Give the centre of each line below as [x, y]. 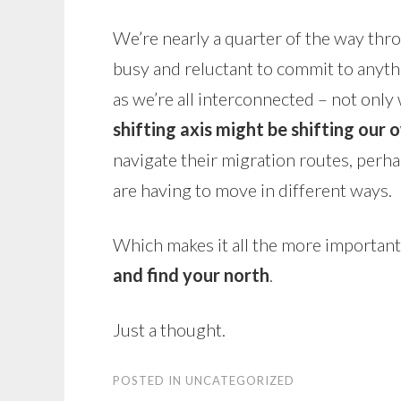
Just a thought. [169, 329]
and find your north [191, 275]
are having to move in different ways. [252, 190]
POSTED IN [149, 380]
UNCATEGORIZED [240, 380]
